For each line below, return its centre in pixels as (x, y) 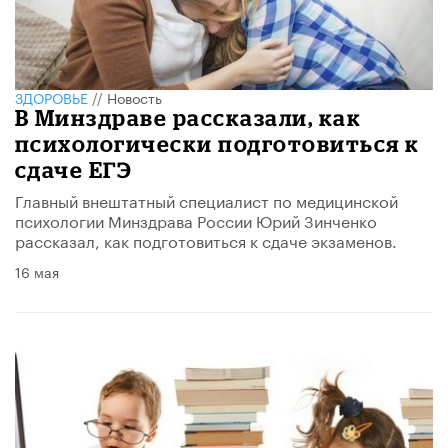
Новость (134, 96)
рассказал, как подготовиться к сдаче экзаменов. (206, 239)
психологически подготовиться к (217, 143)
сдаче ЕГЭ (74, 169)
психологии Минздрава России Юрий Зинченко (196, 219)
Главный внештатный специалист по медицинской (206, 199)
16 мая (37, 270)
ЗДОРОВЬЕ (51, 96)
